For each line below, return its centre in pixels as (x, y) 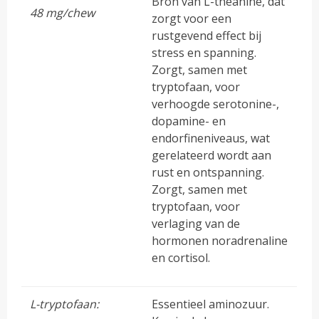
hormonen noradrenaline (220, 240)
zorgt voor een (192, 18)
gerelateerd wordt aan (212, 155)
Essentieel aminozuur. (211, 304)
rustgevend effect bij (207, 35)
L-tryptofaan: (65, 304)
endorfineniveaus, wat (211, 138)
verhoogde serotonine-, (216, 104)
